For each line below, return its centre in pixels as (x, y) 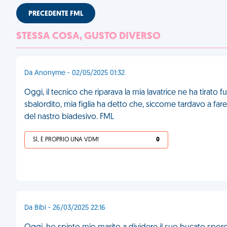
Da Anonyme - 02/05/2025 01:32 (74, 73)
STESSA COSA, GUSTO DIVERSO (88, 36)
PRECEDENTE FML (56, 14)
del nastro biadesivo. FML (69, 117)
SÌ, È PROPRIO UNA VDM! (66, 140)
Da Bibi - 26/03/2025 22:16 (65, 208)
